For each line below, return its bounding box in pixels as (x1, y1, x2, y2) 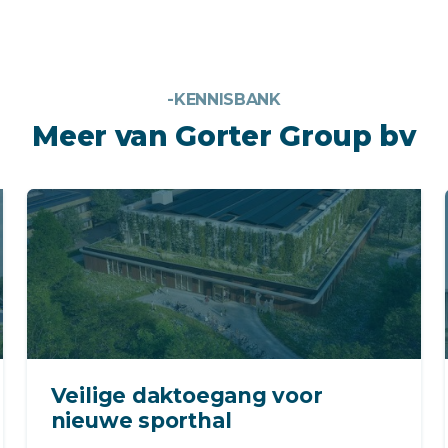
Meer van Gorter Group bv (32, 119, 416, 154)
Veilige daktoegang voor (50, 383, 323, 409)
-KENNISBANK (167, 90, 281, 110)
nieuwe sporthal (50, 408, 232, 434)
